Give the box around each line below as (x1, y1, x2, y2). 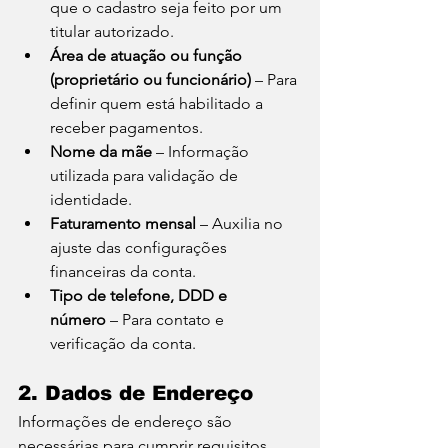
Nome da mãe (50, 142, 152, 161)
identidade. (50, 190, 132, 209)
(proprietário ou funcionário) (50, 70, 251, 89)
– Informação (152, 142, 253, 161)
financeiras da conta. (50, 262, 196, 281)
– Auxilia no (196, 214, 287, 233)
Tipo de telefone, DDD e (50, 286, 231, 305)
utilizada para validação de (50, 166, 242, 185)
